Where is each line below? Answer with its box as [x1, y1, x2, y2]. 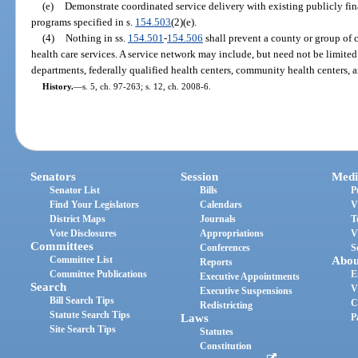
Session [181, 170, 219, 184]
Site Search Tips [50, 324, 117, 336]
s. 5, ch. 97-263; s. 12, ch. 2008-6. [82, 81, 211, 91]
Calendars [200, 199, 243, 211]
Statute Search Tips [50, 309, 131, 321]
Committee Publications [50, 268, 148, 280]
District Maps [50, 213, 106, 225]
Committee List [50, 254, 113, 266]
